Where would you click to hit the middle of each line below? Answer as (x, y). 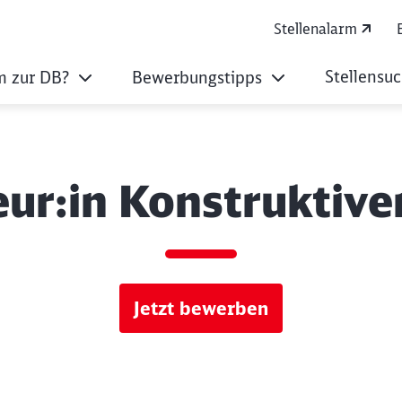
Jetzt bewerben (201, 308)
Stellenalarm (315, 29)
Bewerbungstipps (197, 77)
